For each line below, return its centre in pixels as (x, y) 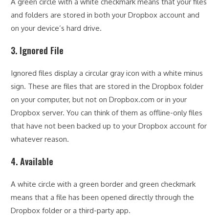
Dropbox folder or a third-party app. (73, 210)
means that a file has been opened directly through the (103, 197)
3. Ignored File (39, 50)
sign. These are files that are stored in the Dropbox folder (107, 86)
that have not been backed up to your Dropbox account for (109, 126)
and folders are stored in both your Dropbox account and (105, 15)
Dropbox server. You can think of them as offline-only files (107, 112)
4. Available (32, 161)
